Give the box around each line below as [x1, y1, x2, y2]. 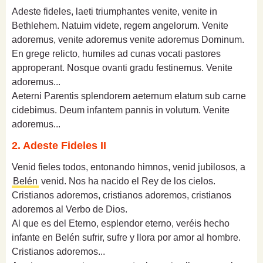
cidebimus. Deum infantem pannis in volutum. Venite [12, 105, 230, 116]
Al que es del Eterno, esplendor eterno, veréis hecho [12, 218, 230, 229]
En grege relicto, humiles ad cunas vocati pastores [12, 49, 221, 59]
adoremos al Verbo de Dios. [12, 204, 127, 215]
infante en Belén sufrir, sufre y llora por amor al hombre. [12, 232, 241, 243]
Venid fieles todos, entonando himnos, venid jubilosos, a [12, 162, 245, 173]
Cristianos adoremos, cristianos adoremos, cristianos [12, 190, 231, 201]
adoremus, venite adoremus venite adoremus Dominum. [12, 35, 244, 45]
